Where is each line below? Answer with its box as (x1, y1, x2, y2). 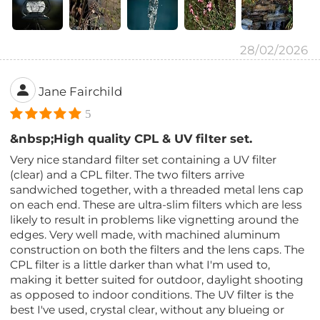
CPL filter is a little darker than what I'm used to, (10, 257, 271, 271)
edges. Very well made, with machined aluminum (10, 227, 281, 241)
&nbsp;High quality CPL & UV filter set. (10, 131, 253, 146)
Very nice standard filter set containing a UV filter (10, 152, 277, 166)
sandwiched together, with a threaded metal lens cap (10, 182, 304, 196)
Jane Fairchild (39, 84, 123, 99)
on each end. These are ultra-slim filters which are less (10, 197, 303, 211)
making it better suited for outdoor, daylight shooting (10, 272, 304, 286)
